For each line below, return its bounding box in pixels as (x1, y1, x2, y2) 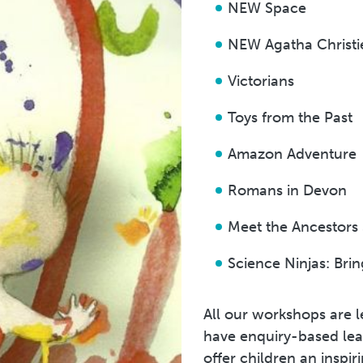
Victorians (228, 71, 294, 90)
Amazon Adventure (228, 144, 357, 163)
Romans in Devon (228, 181, 347, 199)
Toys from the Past (228, 108, 352, 126)
